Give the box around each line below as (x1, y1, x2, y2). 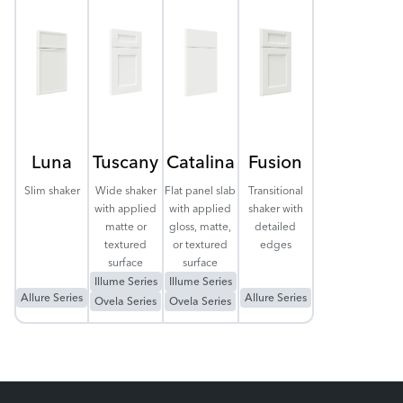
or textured (173, 237, 228, 251)
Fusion (248, 149, 303, 173)
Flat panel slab (165, 183, 237, 197)
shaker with (247, 201, 303, 215)
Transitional (247, 183, 303, 197)
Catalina (166, 149, 235, 173)
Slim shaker (23, 183, 80, 197)
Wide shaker (94, 183, 157, 197)
